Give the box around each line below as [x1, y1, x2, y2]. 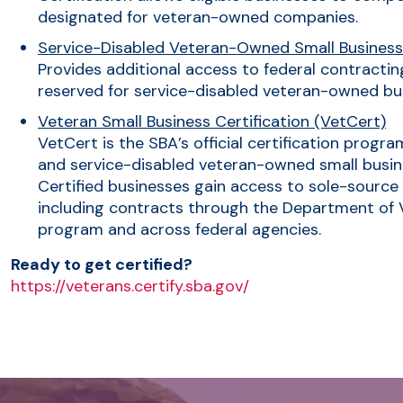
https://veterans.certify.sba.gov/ [11, 274, 249, 297]
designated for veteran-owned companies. [38, 5, 358, 28]
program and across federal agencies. [38, 218, 321, 240]
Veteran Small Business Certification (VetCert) [38, 110, 386, 132]
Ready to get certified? [11, 253, 193, 275]
